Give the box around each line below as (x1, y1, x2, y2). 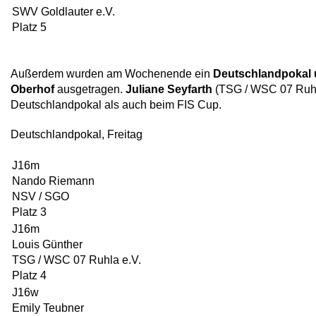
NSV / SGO (12, 190, 69, 202)
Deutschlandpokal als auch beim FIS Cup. (11, 99, 221, 111)
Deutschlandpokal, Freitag (11, 128, 142, 140)
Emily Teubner (12, 302, 84, 314)
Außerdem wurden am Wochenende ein (11, 68, 213, 80)
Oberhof (11, 83, 54, 95)
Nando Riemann (12, 175, 95, 187)
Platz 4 (12, 269, 47, 281)
